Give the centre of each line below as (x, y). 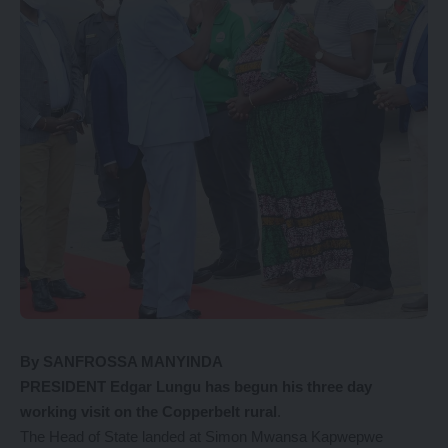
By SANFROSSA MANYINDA (121, 361)
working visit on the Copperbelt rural (148, 411)
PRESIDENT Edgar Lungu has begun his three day (196, 386)
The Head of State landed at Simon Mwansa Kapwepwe (201, 436)
